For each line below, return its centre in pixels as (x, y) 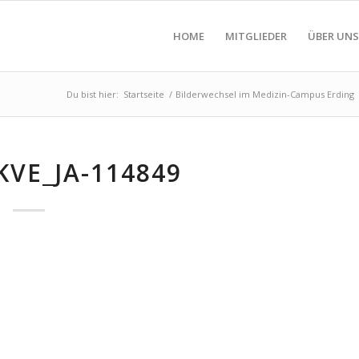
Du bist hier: (93, 94)
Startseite (144, 94)
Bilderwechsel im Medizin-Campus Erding (265, 94)
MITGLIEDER (256, 36)
